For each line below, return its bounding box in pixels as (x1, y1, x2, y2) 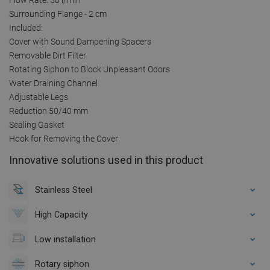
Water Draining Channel (9, 78, 98, 88)
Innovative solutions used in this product (9, 153, 203, 166)
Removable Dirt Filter (9, 50, 86, 60)
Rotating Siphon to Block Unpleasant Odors (9, 64, 170, 74)
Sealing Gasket (9, 119, 64, 130)
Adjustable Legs (9, 92, 68, 102)
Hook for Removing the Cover (9, 133, 118, 143)
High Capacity (35, 209, 88, 219)
